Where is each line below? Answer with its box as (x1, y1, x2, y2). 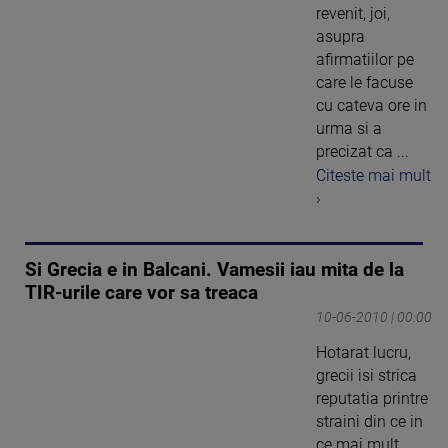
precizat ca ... (316, 141, 409, 161)
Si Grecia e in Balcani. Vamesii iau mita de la (25, 259, 404, 282)
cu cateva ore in (316, 95, 427, 115)
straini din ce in (316, 412, 423, 432)
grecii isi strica (316, 366, 417, 386)
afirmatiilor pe (316, 49, 414, 69)
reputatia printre (316, 389, 428, 409)
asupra (316, 26, 365, 46)
